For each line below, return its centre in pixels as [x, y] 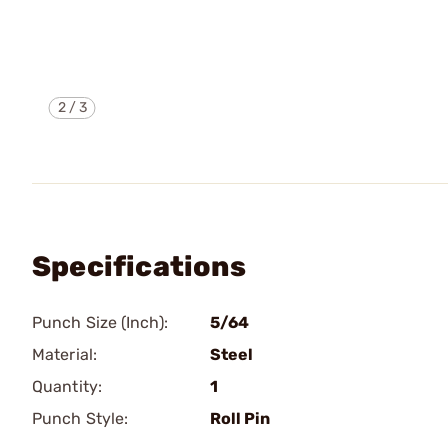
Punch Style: [80, 418]
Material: [64, 354]
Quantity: [67, 386]
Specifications [139, 266]
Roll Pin [240, 418]
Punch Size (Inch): [100, 322]
